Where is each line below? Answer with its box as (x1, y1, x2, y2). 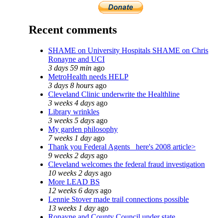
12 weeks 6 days (48, 186, 98, 195)
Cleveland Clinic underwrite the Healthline (48, 90, 180, 98)
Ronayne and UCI (48, 54, 105, 63)
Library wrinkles (48, 107, 99, 116)
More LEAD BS (48, 177, 100, 186)
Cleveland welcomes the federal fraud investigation (48, 160, 205, 168)
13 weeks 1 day (48, 203, 95, 212)
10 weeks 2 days (48, 168, 98, 177)
